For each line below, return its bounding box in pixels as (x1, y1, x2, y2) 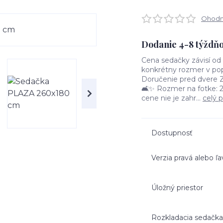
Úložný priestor (151, 183, 203, 192)
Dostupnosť (151, 128, 193, 137)
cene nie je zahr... (141, 94, 203, 103)
